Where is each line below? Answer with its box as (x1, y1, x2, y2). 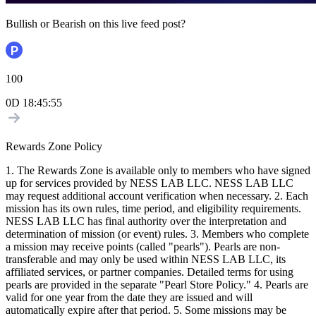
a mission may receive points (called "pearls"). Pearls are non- (6, 241, 280, 253)
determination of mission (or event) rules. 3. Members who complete (6, 228, 309, 241)
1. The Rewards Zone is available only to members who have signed (6, 164, 310, 177)
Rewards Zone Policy (6, 140, 102, 153)
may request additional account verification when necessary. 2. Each (6, 190, 308, 202)
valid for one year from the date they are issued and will (6, 291, 253, 304)
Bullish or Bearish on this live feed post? (6, 18, 186, 30)
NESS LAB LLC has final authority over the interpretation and (6, 215, 286, 228)
